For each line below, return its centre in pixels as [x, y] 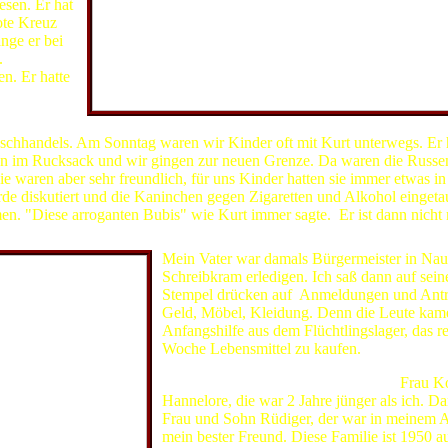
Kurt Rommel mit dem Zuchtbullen [326, 124]
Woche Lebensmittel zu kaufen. [261, 348]
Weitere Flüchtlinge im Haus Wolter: [278, 382]
